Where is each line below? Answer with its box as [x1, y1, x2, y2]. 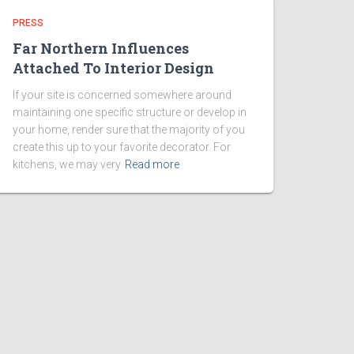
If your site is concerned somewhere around [13, 88, 232, 101]
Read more [125, 158, 179, 171]
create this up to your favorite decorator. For [13, 141, 231, 153]
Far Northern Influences [13, 39, 189, 58]
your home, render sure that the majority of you [13, 123, 245, 136]
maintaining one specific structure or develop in [13, 106, 247, 119]
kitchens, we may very [13, 158, 121, 171]
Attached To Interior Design [13, 58, 214, 77]
